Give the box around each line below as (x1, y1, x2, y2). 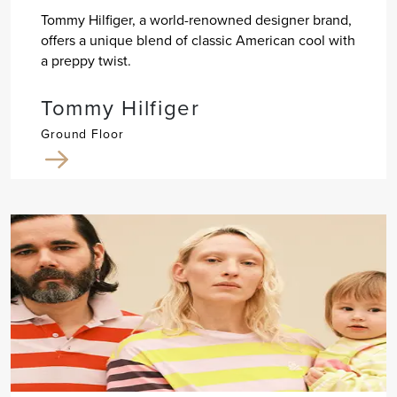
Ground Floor (40, 125, 124, 144)
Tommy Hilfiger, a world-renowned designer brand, (40, 10, 352, 31)
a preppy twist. (40, 51, 131, 72)
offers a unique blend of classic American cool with (40, 30, 355, 51)
